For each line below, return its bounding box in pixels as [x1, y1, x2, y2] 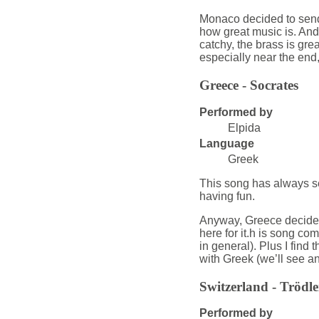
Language [199, 137, 254, 150]
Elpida [227, 121, 261, 134]
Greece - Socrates [199, 78, 298, 93]
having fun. [199, 189, 255, 202]
